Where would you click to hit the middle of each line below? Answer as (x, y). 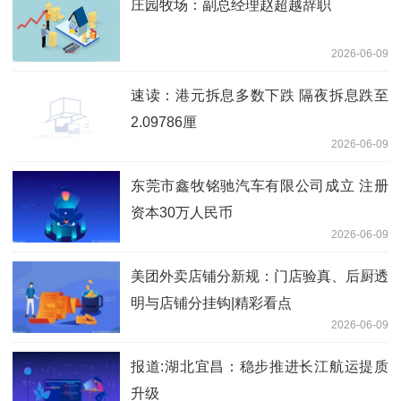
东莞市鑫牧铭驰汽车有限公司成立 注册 (260, 185)
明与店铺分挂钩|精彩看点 (211, 303)
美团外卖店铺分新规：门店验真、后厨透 (260, 276)
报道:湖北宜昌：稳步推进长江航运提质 (260, 366)
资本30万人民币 (182, 212)
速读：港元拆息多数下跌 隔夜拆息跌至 (260, 95)
